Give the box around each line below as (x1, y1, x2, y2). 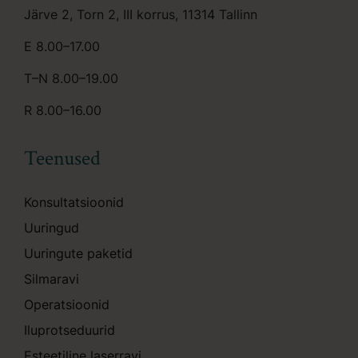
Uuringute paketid (24, 245, 133, 261)
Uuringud (24, 219, 79, 236)
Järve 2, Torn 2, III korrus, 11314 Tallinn (24, 6, 257, 22)
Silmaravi (24, 270, 79, 287)
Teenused (24, 145, 101, 172)
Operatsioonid (24, 296, 109, 312)
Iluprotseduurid (24, 322, 115, 339)
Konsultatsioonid (24, 193, 124, 210)
